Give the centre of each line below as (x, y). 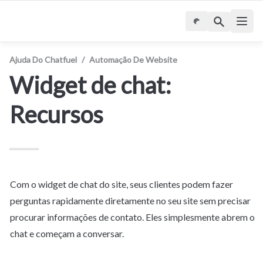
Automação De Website (133, 60)
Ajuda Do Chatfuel (43, 60)
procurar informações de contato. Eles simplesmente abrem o (132, 217)
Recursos (56, 114)
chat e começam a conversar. (67, 233)
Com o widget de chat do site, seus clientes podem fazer (122, 184)
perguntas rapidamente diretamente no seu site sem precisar (130, 200)
